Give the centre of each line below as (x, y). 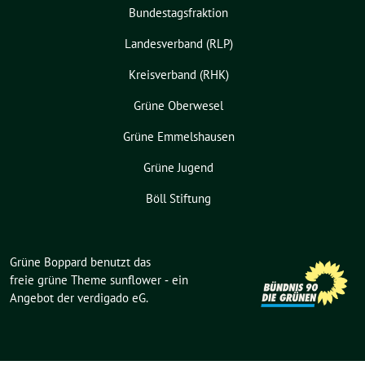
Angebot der (44, 297)
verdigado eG (112, 297)
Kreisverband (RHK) (178, 74)
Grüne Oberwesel (178, 105)
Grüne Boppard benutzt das (80, 262)
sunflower (136, 279)
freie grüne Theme (60, 279)
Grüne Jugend (178, 167)
